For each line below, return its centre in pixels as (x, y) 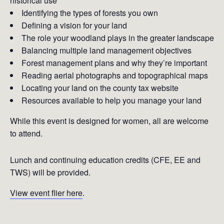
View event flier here (46, 193)
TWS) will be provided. (50, 172)
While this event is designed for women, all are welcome (109, 121)
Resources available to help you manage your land (111, 100)
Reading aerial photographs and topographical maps (115, 75)
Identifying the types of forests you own (90, 13)
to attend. (26, 133)
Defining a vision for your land (74, 25)
